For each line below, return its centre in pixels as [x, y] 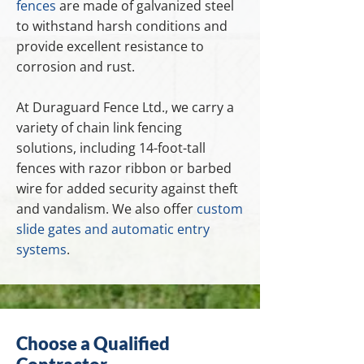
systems [41, 249]
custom [220, 209]
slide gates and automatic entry [113, 229]
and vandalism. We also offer [106, 209]
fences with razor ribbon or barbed [124, 168]
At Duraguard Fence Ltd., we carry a [125, 107]
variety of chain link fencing [99, 128]
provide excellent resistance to [110, 46]
